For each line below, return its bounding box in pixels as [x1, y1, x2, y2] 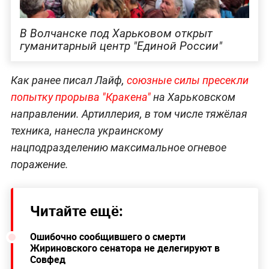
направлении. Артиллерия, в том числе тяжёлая [10, 107, 247, 120]
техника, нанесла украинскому [10, 124, 163, 137]
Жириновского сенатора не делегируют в [29, 241, 220, 255]
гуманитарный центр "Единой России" [19, 39, 222, 53]
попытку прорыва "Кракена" [10, 90, 151, 103]
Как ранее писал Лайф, [10, 73, 127, 86]
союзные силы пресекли [126, 73, 249, 86]
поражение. [10, 157, 68, 171]
